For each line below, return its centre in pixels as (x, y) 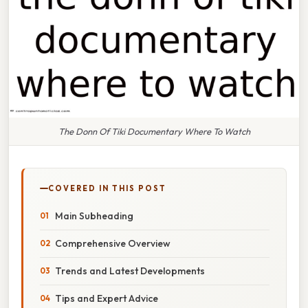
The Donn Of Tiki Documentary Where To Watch (154, 131)
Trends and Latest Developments (130, 271)
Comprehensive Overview (113, 243)
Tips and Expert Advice (107, 298)
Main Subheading (94, 216)
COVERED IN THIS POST (107, 188)
